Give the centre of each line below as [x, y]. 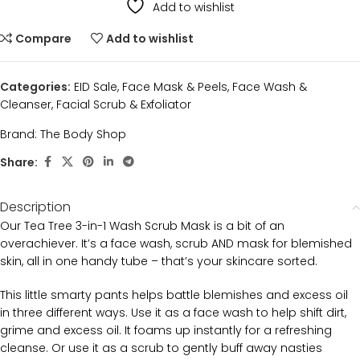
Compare [44, 39]
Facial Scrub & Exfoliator [124, 104]
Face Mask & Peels [175, 87]
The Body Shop [83, 134]
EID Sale [96, 87]
